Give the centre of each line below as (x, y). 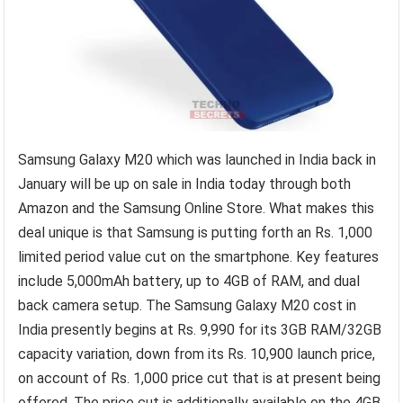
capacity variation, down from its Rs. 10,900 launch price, (197, 354)
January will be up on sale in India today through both (185, 184)
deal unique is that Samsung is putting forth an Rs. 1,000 (196, 232)
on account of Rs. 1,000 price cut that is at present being (200, 378)
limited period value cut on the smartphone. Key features (199, 256)
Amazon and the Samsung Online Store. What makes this (197, 208)
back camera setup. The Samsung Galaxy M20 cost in (188, 305)
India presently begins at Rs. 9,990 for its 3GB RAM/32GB (200, 329)
